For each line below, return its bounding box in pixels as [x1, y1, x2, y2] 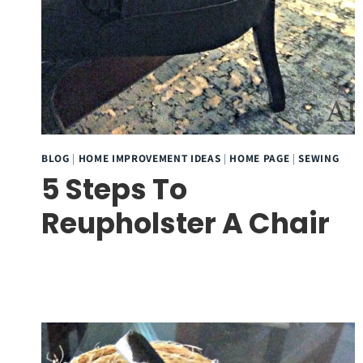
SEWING [298, 150, 340, 165]
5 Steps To [41, 169, 187, 209]
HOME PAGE [229, 150, 290, 165]
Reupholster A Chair [41, 203, 330, 243]
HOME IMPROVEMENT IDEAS [78, 150, 221, 165]
